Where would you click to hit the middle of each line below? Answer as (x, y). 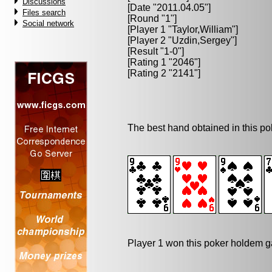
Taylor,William (202, 29)
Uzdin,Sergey (201, 40)
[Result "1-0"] (156, 51)
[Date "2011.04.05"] (169, 8)
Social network (48, 23)
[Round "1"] (152, 19)
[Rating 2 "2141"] (164, 73)
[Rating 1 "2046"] (164, 62)
